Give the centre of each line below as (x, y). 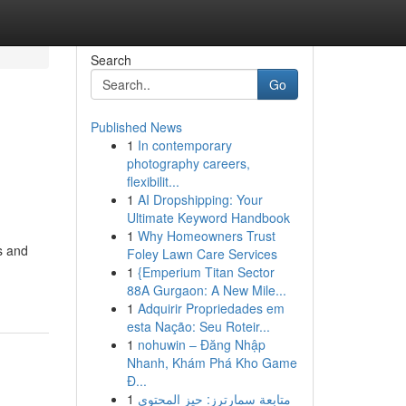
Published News (136, 127)
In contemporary (184, 145)
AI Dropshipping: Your (200, 199)
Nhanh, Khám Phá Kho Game (212, 362)
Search (111, 60)
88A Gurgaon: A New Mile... (206, 290)
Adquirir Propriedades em (211, 308)
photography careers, (188, 163)
